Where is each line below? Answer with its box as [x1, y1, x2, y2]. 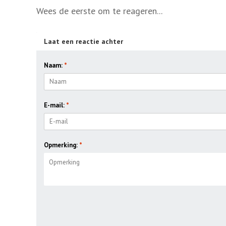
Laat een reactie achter [44, 36, 123, 46]
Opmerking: [44, 140, 79, 149]
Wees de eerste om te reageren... [36, 5, 162, 17]
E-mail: [44, 100, 66, 109]
